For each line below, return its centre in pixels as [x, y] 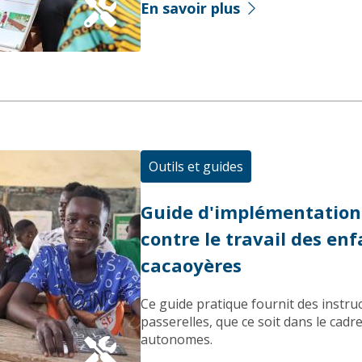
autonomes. [177, 339]
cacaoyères [191, 265]
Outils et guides [196, 166]
